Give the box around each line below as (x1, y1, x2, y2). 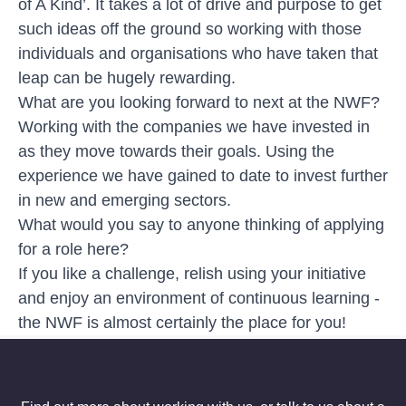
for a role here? (18, 239, 129, 258)
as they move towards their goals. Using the (18, 141, 334, 160)
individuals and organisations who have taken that (18, 43, 378, 63)
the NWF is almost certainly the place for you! (18, 313, 346, 332)
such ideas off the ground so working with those (18, 19, 362, 38)
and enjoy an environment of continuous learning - (18, 288, 380, 307)
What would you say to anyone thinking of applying (18, 215, 384, 234)
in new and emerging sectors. (18, 190, 231, 209)
